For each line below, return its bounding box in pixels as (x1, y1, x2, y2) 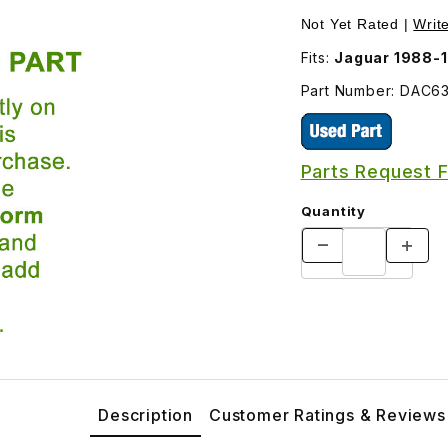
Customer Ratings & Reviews (209, 404, 446, 425)
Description (98, 404, 193, 425)
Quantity (300, 202, 366, 219)
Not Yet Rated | (300, 15, 414, 32)
